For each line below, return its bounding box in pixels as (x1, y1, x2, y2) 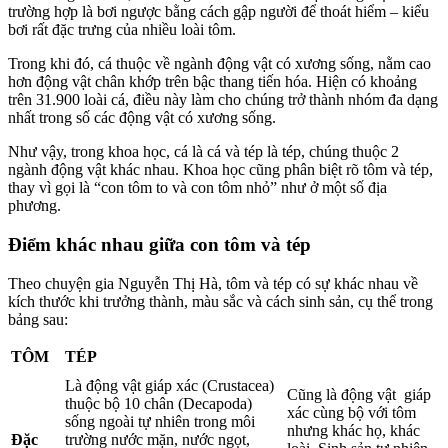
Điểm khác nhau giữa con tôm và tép (8, 234, 311, 256)
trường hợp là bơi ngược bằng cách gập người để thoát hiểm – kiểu (8, 3, 429, 21)
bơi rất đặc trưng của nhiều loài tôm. (8, 21, 236, 39)
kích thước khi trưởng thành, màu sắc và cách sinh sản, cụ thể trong (8, 292, 433, 310)
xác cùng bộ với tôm (287, 403, 416, 421)
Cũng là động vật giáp (287, 385, 431, 403)
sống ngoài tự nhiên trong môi (65, 412, 255, 430)
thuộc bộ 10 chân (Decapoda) (65, 394, 252, 412)
